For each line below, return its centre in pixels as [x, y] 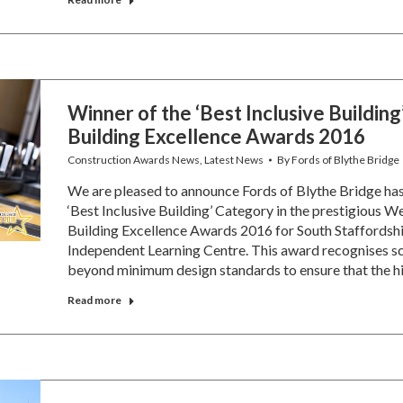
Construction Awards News [133, 160]
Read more [94, 300]
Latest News [233, 160]
